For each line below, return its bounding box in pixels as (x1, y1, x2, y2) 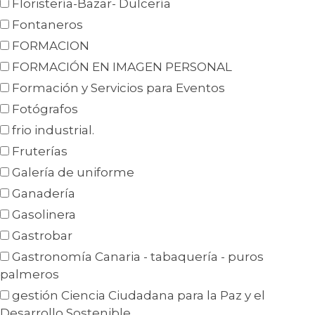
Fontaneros (12, 18, 83, 32)
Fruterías (12, 144, 67, 159)
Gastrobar (12, 229, 72, 243)
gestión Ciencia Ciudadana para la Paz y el (12, 288, 265, 303)
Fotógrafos (12, 102, 78, 117)
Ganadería (12, 186, 75, 201)
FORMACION (12, 39, 89, 53)
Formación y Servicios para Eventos (12, 81, 225, 96)
